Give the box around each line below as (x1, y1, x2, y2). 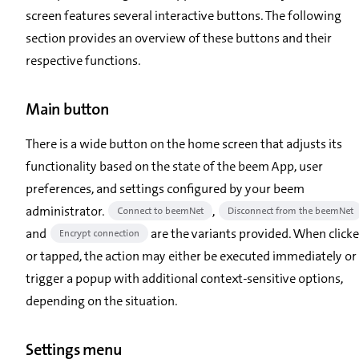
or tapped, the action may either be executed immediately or (26, 247, 357, 264)
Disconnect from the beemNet (228, 204, 353, 217)
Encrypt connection (59, 226, 139, 240)
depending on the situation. (26, 292, 177, 309)
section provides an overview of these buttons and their (26, 29, 332, 46)
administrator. (26, 202, 107, 220)
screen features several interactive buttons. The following (26, 6, 341, 24)
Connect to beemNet (117, 204, 204, 217)
